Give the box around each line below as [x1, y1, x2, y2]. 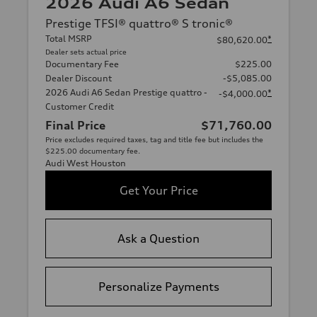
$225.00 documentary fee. [45, 146, 140, 155]
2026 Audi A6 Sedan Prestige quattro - [45, 87, 207, 98]
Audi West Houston [45, 158, 126, 168]
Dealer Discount [45, 73, 112, 83]
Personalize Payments [98, 279, 219, 294]
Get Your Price [119, 183, 198, 197]
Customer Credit [45, 101, 114, 112]
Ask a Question [117, 231, 200, 246]
